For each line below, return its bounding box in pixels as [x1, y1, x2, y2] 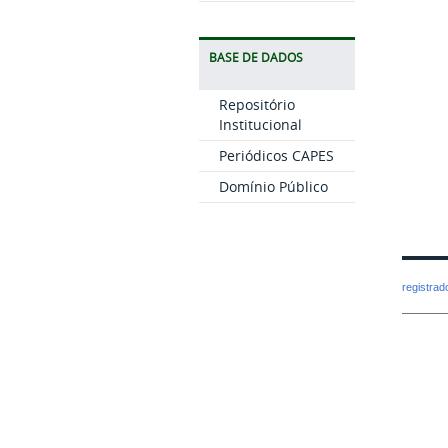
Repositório [218, 95, 295, 114]
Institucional [218, 115, 302, 134]
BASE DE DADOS [208, 50, 303, 65]
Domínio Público [218, 177, 328, 196]
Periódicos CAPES [218, 146, 334, 165]
